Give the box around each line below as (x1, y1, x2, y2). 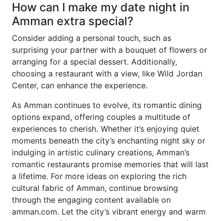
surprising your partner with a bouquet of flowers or (12, 45, 207, 55)
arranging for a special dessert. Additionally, (12, 57, 177, 67)
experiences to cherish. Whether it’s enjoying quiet (12, 124, 199, 134)
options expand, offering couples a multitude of (12, 112, 190, 122)
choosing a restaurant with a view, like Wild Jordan (12, 69, 202, 79)
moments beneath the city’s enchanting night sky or (12, 136, 205, 146)
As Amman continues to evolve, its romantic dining (12, 100, 202, 110)
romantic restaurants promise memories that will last (12, 159, 209, 170)
